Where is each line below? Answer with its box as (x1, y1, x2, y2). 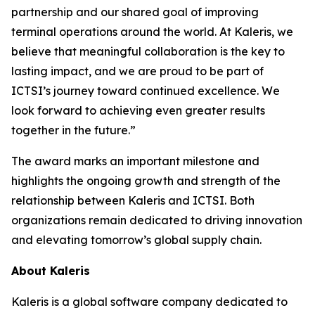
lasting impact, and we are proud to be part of (11, 64, 264, 78)
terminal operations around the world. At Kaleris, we (11, 25, 293, 39)
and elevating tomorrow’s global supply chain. (11, 233, 262, 247)
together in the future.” (11, 123, 136, 137)
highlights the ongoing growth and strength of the (11, 174, 281, 188)
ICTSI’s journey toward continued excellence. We (11, 84, 280, 98)
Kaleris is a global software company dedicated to (11, 295, 288, 309)
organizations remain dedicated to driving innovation (11, 213, 302, 227)
